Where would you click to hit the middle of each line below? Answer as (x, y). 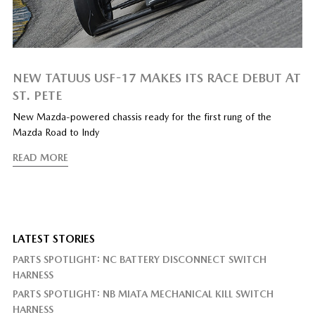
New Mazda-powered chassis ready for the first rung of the (142, 117)
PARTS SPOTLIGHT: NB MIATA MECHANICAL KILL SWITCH (143, 294)
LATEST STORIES (53, 239)
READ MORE (40, 158)
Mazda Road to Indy (56, 133)
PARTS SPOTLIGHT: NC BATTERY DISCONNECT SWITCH (139, 260)
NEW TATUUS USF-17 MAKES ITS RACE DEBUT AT (156, 78)
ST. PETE (37, 96)
